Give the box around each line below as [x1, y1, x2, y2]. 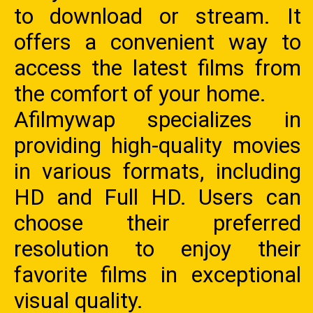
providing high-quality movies [13, 132, 301, 159]
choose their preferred [13, 210, 301, 236]
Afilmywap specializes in [13, 106, 301, 133]
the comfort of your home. [13, 80, 266, 107]
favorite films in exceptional [13, 261, 301, 288]
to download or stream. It [13, 3, 301, 29]
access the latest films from [13, 54, 301, 81]
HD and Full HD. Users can [13, 184, 301, 210]
